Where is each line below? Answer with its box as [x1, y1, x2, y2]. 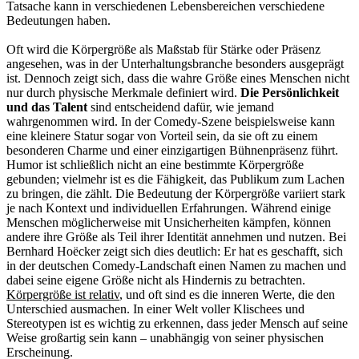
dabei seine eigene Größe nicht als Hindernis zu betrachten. [6, 273, 305, 288]
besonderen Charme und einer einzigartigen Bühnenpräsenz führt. [6, 143, 338, 158]
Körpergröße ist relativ [6, 288, 119, 302]
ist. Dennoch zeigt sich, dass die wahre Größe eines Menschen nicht [6, 71, 349, 86]
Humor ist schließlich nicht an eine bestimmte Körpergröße [6, 158, 304, 172]
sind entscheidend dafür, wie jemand [87, 100, 274, 115]
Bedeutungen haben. [6, 14, 111, 28]
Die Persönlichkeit [240, 86, 339, 100]
